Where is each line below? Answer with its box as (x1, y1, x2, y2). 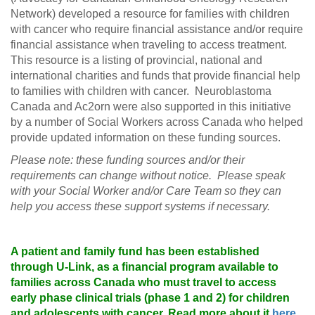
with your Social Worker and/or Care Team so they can (11, 185, 281, 198)
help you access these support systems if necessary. (11, 200, 270, 213)
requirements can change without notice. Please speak (11, 169, 285, 182)
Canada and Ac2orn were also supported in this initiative (11, 101, 291, 113)
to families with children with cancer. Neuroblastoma (11, 85, 271, 98)
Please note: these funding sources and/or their (11, 154, 245, 167)
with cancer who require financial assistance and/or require (11, 23, 303, 36)
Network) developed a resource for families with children (11, 8, 290, 20)
